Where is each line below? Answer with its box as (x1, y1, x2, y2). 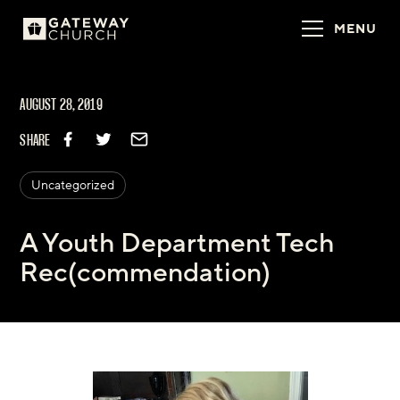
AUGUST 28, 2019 (20, 97, 103, 114)
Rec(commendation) (20, 255, 271, 291)
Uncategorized (31, 177, 115, 195)
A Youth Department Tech (20, 226, 336, 262)
